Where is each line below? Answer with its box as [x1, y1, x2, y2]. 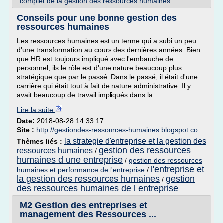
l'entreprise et [151, 164, 204, 174]
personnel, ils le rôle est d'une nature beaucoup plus [17, 64, 182, 72]
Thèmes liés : [17, 137, 64, 145]
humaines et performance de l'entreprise [17, 166, 145, 174]
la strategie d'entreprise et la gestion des [64, 137, 206, 145]
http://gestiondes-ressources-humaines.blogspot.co [36, 126, 198, 134]
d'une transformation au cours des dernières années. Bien [17, 46, 200, 54]
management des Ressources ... [20, 209, 156, 219]
